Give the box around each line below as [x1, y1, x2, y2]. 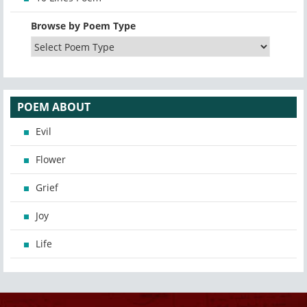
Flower [36, 153, 66, 167]
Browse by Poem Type [31, 19, 136, 33]
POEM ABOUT [17, 99, 90, 115]
